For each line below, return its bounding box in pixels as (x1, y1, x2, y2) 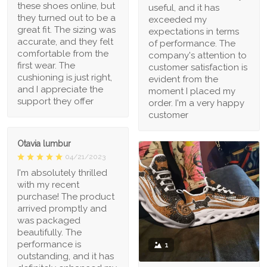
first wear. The (17, 60, 75, 72)
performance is (17, 239, 81, 250)
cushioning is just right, (17, 72, 112, 83)
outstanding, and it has (17, 251, 114, 262)
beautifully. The (17, 227, 82, 238)
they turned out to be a (17, 13, 116, 24)
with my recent (17, 179, 79, 191)
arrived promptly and (17, 203, 107, 215)
